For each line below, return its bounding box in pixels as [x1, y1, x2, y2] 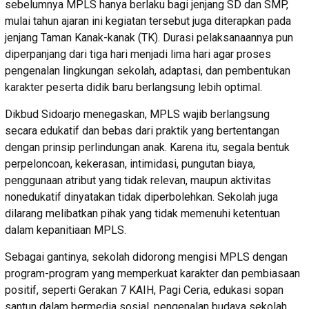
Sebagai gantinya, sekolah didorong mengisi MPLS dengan [5, 250, 288, 263]
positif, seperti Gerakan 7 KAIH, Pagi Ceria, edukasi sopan [5, 283, 283, 297]
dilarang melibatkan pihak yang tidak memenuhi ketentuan [5, 206, 280, 220]
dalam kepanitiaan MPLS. [5, 223, 126, 237]
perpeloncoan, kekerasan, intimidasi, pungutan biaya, [5, 157, 255, 170]
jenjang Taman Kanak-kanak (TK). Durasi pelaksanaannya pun [5, 30, 293, 44]
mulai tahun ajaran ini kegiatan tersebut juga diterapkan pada [5, 14, 291, 28]
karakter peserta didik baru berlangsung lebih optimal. [5, 80, 262, 94]
